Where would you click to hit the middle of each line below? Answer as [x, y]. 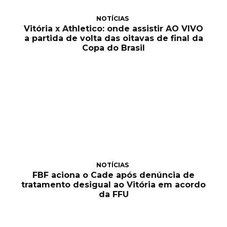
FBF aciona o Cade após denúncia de [113, 175]
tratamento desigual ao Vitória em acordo [113, 184]
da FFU [113, 194]
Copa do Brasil [113, 48]
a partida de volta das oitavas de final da [113, 39]
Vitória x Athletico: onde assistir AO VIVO [113, 29]
